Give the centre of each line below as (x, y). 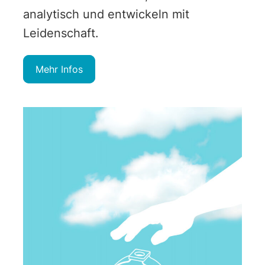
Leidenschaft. (61, 33)
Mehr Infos (59, 69)
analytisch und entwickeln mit (106, 14)
